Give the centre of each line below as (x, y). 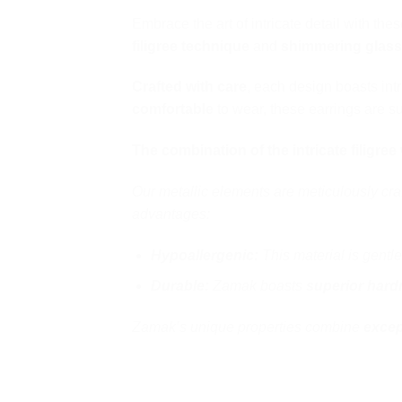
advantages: (171, 214)
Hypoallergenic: (204, 255)
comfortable (173, 109)
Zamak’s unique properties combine (248, 328)
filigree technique (191, 46)
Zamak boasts (257, 286)
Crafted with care (189, 87)
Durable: (179, 286)
